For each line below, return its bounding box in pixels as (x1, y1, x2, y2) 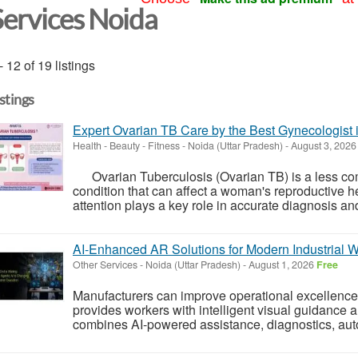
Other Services (73, 257, 137, 272)
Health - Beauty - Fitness (73, 137, 180, 153)
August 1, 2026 (246, 257, 316, 272)
